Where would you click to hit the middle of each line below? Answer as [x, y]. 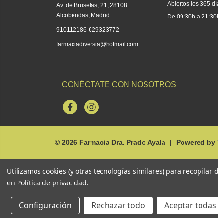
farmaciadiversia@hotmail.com [97, 45]
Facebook [82, 111]
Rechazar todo [118, 205]
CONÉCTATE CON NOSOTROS [119, 85]
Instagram [104, 111]
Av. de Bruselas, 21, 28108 [92, 6]
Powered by [196, 142]
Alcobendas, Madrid [83, 15]
